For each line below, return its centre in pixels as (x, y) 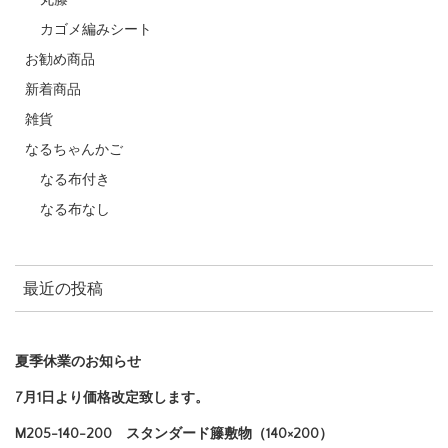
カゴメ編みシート (96, 30)
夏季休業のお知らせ (78, 362)
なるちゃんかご (74, 150)
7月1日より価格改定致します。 (112, 398)
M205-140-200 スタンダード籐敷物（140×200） (174, 434)
